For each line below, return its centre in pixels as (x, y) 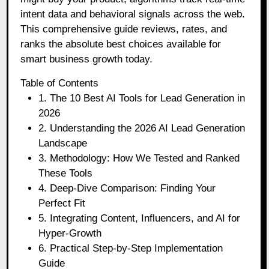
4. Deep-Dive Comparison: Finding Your (127, 188)
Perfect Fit (62, 203)
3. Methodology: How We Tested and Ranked (139, 158)
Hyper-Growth (70, 233)
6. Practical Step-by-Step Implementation (131, 248)
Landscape (63, 143)
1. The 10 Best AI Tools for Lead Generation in (142, 98)
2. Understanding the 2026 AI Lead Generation (142, 128)
